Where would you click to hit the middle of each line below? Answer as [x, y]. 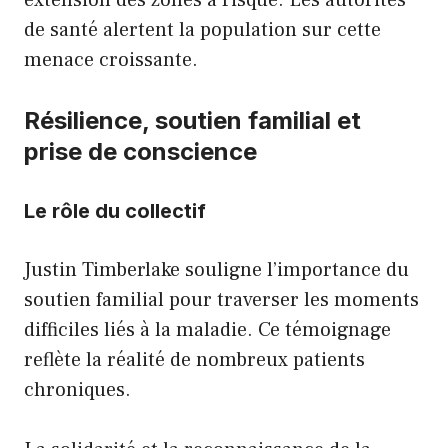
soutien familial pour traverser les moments [221, 299]
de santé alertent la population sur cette [202, 29]
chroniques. [77, 389]
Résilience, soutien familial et [192, 120]
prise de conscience [140, 151]
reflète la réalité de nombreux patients [194, 359]
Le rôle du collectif [115, 210]
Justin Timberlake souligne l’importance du [216, 269]
